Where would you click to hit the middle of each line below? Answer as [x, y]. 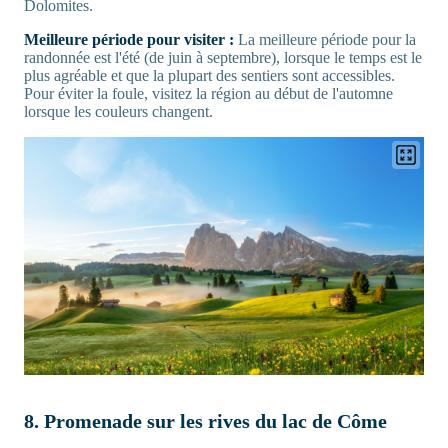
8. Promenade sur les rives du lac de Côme [205, 421]
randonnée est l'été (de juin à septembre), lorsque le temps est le [223, 58]
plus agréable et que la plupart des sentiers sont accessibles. [209, 76]
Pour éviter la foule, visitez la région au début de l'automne [208, 94]
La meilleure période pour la [327, 40]
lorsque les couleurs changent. [118, 112]
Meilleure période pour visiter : [131, 40]
